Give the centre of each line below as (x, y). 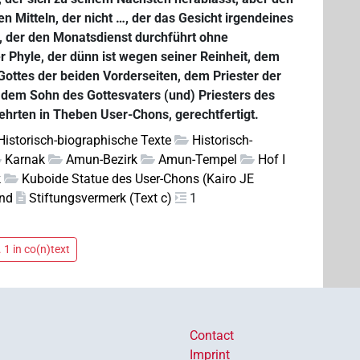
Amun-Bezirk (102, 160)
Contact (212, 335)
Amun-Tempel (198, 160)
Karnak (25, 160)
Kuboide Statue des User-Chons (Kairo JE (138, 179)
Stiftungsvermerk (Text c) (101, 198)
